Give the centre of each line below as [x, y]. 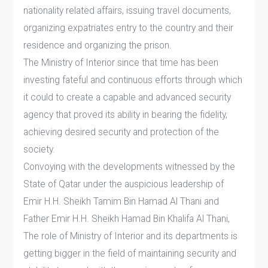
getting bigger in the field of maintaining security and [130, 253]
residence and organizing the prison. [98, 45]
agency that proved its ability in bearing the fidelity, [126, 114]
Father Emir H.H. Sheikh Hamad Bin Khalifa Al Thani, [127, 218]
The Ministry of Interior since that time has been [121, 62]
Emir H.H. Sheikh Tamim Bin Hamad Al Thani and [121, 201]
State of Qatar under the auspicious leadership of [124, 184]
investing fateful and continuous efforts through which [133, 80]
